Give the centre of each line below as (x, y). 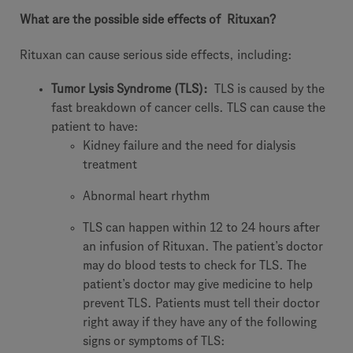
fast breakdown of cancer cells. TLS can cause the (188, 108)
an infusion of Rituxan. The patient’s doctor (203, 246)
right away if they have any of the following (200, 322)
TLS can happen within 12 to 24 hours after (201, 227)
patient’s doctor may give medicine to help (198, 284)
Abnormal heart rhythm (146, 196)
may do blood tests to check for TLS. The (195, 265)
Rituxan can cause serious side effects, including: (156, 55)
